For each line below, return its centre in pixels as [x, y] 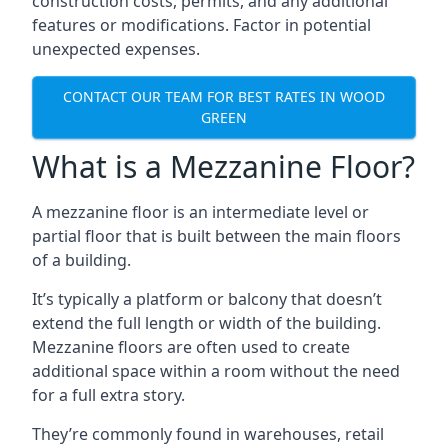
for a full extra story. [108, 394]
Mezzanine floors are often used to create [191, 346]
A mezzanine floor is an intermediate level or [200, 211]
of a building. [81, 259]
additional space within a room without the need [216, 370]
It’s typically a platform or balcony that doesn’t [207, 298]
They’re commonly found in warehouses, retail [208, 433]
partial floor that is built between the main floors [216, 235]
